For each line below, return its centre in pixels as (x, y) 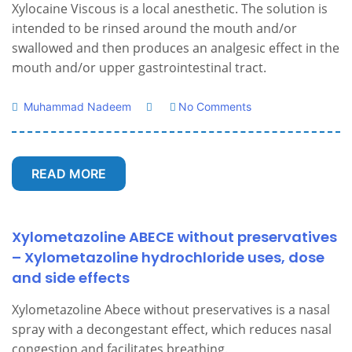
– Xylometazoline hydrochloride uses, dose (168, 257)
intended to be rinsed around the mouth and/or (154, 28)
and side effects (71, 278)
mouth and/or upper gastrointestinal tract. (139, 68)
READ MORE (69, 174)
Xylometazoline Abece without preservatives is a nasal (171, 310)
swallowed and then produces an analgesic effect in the (176, 48)
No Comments (215, 106)
